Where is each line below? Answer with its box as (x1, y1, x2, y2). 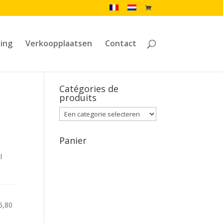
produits (59, 92, 97, 104)
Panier (59, 134, 87, 146)
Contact (105, 38, 136, 49)
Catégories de (59, 83, 119, 95)
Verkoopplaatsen (25, 38, 92, 49)
